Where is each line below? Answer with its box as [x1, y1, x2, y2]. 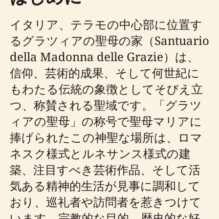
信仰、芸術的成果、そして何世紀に [10, 65, 199, 81]
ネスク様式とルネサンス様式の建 [10, 145, 191, 161]
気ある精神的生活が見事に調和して [10, 177, 200, 194]
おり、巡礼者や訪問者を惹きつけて [10, 194, 201, 210]
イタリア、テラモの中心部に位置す [10, 16, 202, 32]
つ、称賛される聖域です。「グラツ [10, 97, 202, 113]
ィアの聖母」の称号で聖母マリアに [10, 113, 202, 129]
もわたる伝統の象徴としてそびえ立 [10, 81, 203, 97]
